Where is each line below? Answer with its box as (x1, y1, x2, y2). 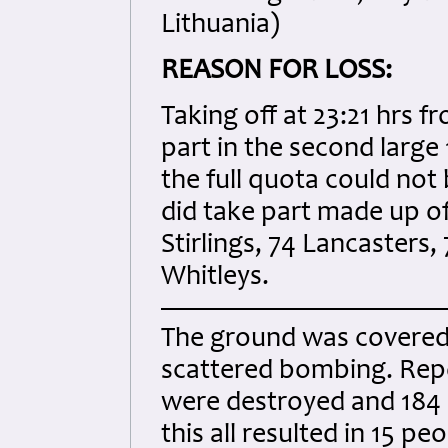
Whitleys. (161, 264, 269, 292)
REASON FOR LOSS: (161, 58, 392, 86)
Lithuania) (161, 12, 280, 40)
